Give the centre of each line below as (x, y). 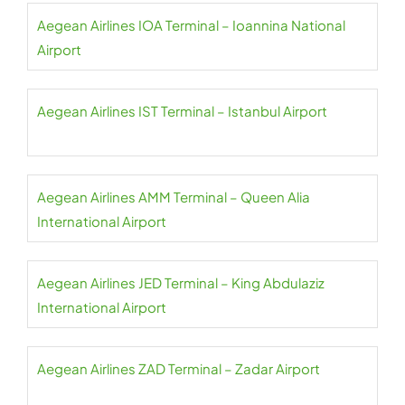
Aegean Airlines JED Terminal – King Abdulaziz (181, 283)
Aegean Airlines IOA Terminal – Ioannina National (191, 25)
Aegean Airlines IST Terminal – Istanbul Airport (182, 111)
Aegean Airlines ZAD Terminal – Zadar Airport (179, 369)
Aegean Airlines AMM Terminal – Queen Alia (174, 197)
